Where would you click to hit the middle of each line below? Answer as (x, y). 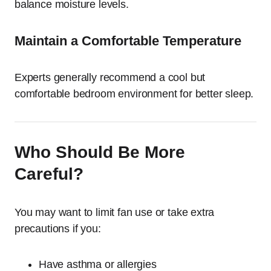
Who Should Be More (100, 152)
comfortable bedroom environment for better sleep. (134, 94)
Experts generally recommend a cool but (110, 77)
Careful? (49, 174)
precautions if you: (58, 229)
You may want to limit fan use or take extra (115, 212)
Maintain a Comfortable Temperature (128, 41)
